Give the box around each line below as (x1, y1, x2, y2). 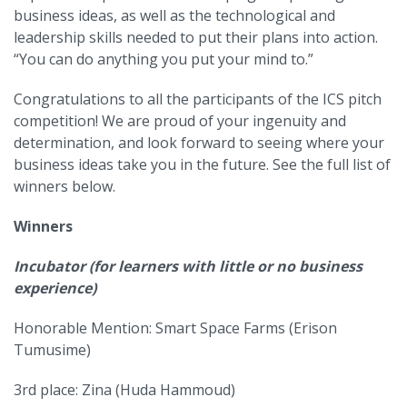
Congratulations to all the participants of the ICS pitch (14, 88, 382, 109)
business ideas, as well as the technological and (14, 5, 335, 25)
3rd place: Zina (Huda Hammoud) (14, 379, 235, 400)
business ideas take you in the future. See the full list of (14, 154, 391, 174)
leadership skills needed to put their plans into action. (14, 26, 378, 47)
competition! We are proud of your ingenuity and (14, 110, 346, 131)
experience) (14, 277, 96, 298)
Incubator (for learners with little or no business (14, 255, 362, 276)
